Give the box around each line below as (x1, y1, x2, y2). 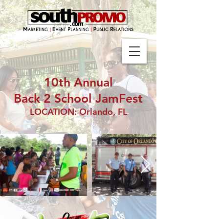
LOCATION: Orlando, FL (29, 106, 127, 117)
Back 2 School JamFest (14, 91, 143, 106)
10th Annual (44, 75, 113, 89)
